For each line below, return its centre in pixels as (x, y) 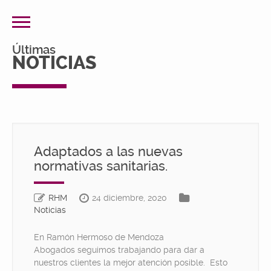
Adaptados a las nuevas (108, 152)
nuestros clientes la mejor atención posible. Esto (131, 263)
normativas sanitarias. (101, 166)
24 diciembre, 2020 (129, 198)
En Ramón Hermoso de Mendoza (99, 237)
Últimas (34, 50)
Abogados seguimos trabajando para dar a (119, 250)
